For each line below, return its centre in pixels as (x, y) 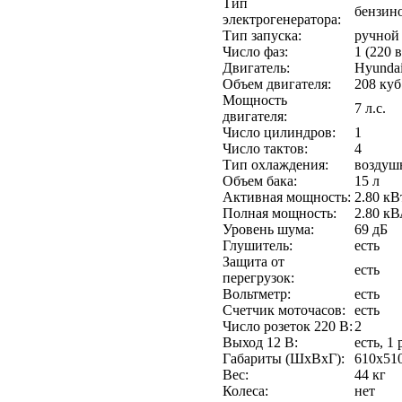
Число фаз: (255, 51)
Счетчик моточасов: (284, 310)
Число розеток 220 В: (288, 326)
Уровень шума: (268, 229)
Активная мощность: (287, 197)
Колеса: (245, 390)
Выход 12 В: (260, 342)
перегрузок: (258, 277)
